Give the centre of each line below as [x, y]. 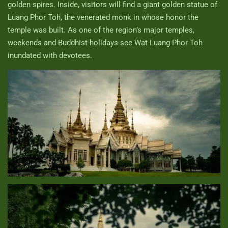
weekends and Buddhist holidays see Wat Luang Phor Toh [105, 43]
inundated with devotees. [50, 55]
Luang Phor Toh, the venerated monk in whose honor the [103, 17]
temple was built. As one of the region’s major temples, [101, 30]
